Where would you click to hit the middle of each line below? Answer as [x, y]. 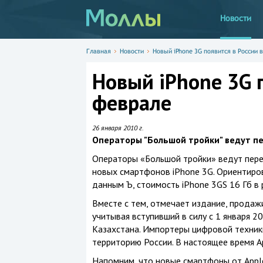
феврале [131, 102]
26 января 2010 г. [118, 128]
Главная [98, 51]
